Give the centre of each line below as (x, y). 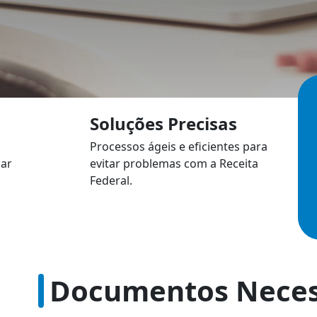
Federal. (111, 180)
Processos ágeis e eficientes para (179, 146)
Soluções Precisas (164, 123)
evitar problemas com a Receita (174, 163)
